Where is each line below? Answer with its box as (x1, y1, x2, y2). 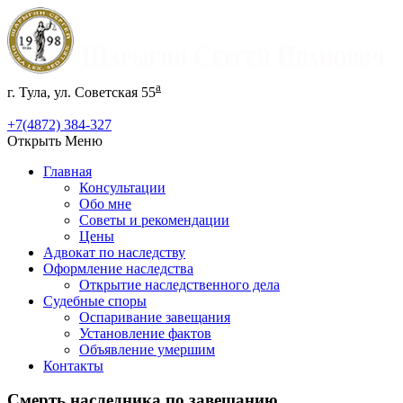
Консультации (79, 179, 166, 195)
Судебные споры (43, 292, 147, 309)
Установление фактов (79, 325, 211, 341)
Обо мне (79, 195, 131, 211)
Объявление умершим (79, 341, 215, 357)
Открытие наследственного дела (79, 276, 280, 292)
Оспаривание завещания (79, 309, 230, 325)
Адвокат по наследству (43, 244, 185, 260)
